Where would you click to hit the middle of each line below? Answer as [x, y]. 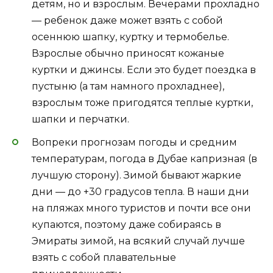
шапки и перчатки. [80, 119]
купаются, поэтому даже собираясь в [126, 225]
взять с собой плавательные [104, 258]
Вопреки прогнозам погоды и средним [134, 143]
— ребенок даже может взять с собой [127, 21]
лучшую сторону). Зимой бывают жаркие [136, 175]
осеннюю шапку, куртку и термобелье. [130, 37]
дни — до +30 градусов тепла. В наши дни [140, 192]
